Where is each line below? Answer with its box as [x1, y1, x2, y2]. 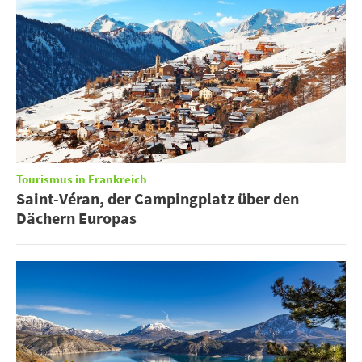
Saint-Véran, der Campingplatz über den [16, 188, 299, 209]
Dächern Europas [16, 208, 137, 229]
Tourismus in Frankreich [16, 171, 147, 189]
